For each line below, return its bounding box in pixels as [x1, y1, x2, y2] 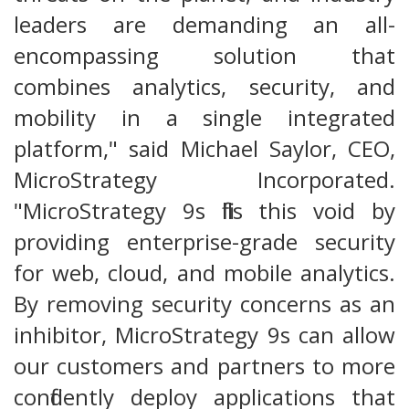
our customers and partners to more [14, 350, 395, 381]
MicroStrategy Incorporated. [14, 163, 395, 194]
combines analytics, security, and [14, 70, 395, 101]
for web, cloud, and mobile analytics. [14, 257, 395, 288]
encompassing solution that [14, 39, 395, 70]
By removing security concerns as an [14, 288, 395, 319]
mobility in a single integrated [14, 101, 395, 132]
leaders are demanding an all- [14, 8, 395, 39]
